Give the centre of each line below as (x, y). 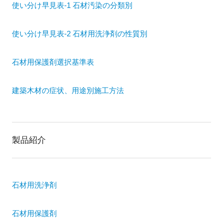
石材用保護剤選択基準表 (53, 62)
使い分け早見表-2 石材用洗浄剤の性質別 (80, 34)
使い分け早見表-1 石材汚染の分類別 (72, 5)
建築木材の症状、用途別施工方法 (68, 90)
